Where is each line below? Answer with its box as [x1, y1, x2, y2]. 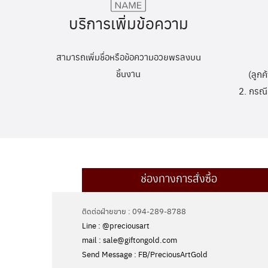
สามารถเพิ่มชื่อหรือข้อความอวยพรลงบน [56, 50, 201, 63]
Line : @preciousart [82, 220, 150, 232]
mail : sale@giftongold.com [82, 234, 177, 246]
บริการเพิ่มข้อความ [68, 11, 188, 33]
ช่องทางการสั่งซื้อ [140, 170, 217, 186]
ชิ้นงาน [116, 67, 141, 80]
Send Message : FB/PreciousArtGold [82, 248, 208, 260]
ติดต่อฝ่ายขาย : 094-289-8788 [82, 205, 186, 217]
